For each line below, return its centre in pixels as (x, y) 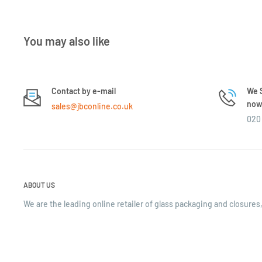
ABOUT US (39, 185)
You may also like (67, 41)
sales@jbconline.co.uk (92, 106)
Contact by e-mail (84, 91)
